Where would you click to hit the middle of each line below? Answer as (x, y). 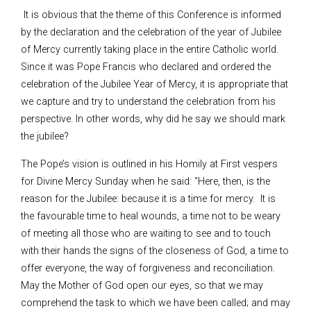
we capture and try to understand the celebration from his (148, 101)
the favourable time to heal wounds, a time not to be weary (151, 216)
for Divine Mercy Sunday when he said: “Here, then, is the (145, 181)
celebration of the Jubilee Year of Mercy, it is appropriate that (154, 84)
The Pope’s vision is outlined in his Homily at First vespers (149, 164)
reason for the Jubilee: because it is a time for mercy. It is (148, 199)
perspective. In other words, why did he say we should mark (153, 119)
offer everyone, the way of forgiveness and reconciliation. (149, 268)
